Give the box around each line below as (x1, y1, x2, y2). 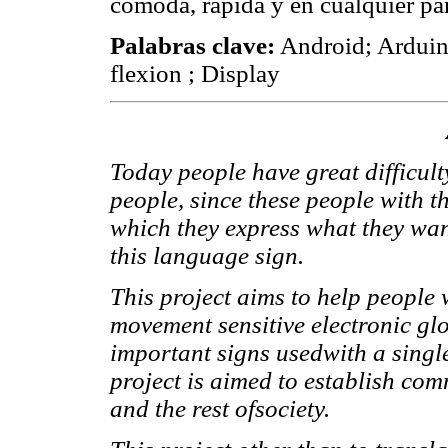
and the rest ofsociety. (110, 394, 330, 422)
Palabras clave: (110, 32, 275, 60)
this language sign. (110, 241, 304, 269)
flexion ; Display (110, 60, 280, 88)
